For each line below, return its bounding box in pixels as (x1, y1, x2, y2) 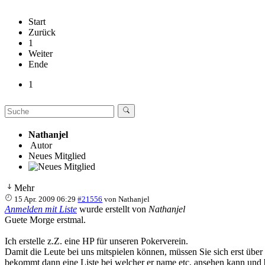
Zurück (28, 27, 56, 37)
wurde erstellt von (77, 203, 148, 214)
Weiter (28, 48, 53, 59)
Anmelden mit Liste (5, 203, 77, 214)
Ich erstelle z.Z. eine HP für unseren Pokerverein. (5, 235, 188, 246)
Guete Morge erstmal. (5, 214, 86, 225)
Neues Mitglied (28, 150, 86, 161)
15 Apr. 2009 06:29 (14, 194, 76, 203)
